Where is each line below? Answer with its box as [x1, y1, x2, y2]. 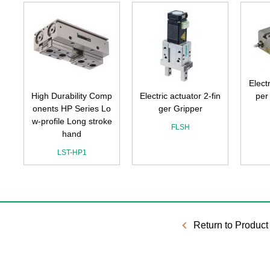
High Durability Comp [31, 91, 112, 101]
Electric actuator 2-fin [140, 91, 221, 101]
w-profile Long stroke [31, 116, 112, 126]
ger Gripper [158, 104, 202, 113]
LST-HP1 [57, 148, 87, 157]
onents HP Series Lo [33, 104, 111, 113]
